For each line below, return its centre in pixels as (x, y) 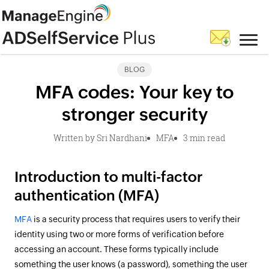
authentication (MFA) (87, 195)
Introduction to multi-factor (108, 177)
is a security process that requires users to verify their (136, 219)
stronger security (134, 114)
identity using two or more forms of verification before (119, 234)
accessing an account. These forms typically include (116, 249)
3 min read (204, 138)
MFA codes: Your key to (134, 92)
